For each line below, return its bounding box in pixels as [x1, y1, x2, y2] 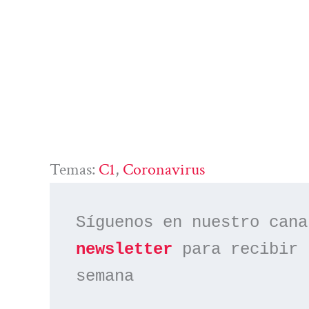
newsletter [76, 239, 173, 259]
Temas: [50, 158, 99, 180]
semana [76, 266, 134, 286]
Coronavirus [123, 158, 205, 180]
